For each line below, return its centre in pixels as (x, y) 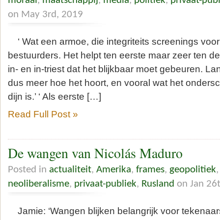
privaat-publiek (105, 184)
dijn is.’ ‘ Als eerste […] (55, 96)
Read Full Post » (43, 114)
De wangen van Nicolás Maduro (95, 153)
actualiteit (70, 170)
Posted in (28, 170)
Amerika (114, 170)
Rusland (158, 184)
